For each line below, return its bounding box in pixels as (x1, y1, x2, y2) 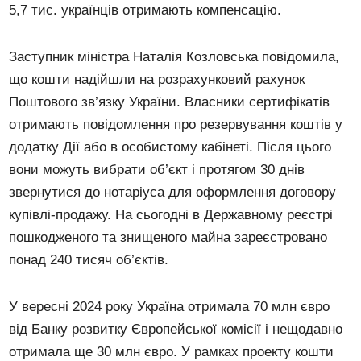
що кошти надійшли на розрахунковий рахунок (9, 71, 305, 87)
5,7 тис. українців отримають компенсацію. (9, 2, 282, 18)
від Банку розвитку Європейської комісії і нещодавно (9, 321, 343, 337)
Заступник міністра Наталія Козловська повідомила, (9, 48, 340, 64)
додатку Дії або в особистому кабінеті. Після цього (9, 139, 332, 155)
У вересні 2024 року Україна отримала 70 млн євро (9, 298, 330, 314)
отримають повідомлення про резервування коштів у (9, 116, 343, 132)
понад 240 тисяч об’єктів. (9, 251, 169, 268)
